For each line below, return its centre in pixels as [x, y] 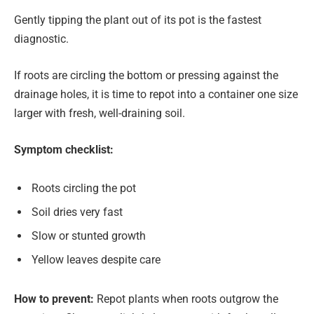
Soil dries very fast [77, 212]
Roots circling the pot [84, 189]
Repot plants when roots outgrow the [187, 299]
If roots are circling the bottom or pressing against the [146, 75]
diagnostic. [41, 39]
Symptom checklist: [64, 149]
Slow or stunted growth [89, 236]
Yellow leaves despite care [96, 260]
